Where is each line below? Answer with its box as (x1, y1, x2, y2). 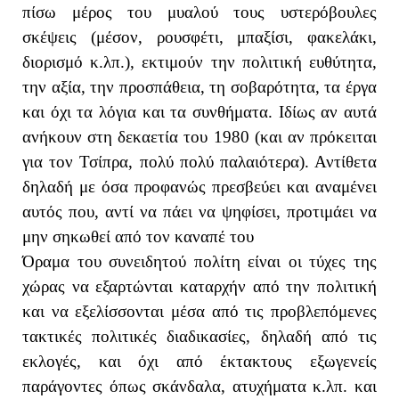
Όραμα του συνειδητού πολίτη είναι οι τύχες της (22, 251, 377, 271)
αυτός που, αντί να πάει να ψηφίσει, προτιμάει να (22, 201, 377, 221)
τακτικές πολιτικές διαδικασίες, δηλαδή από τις (22, 326, 377, 346)
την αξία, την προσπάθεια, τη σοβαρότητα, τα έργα (22, 77, 377, 96)
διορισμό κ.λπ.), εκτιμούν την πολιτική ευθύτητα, (22, 52, 377, 71)
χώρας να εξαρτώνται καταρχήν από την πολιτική (22, 276, 377, 296)
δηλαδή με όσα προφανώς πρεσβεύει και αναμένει (22, 176, 377, 196)
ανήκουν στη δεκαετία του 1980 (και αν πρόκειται (22, 126, 377, 146)
